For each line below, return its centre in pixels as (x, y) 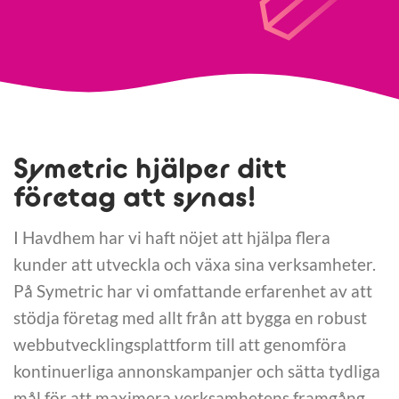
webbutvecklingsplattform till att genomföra (180, 345)
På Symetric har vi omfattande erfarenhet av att (193, 291)
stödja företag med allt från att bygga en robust (190, 318)
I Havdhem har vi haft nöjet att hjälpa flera (172, 238)
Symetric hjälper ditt (150, 168)
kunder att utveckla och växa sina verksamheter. (195, 265)
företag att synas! (134, 196)
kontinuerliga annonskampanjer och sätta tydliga (197, 371)
